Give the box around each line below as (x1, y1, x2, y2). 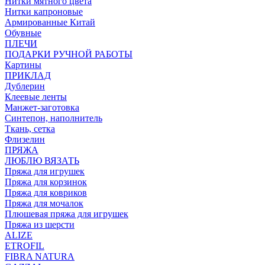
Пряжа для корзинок (5, 177, 87, 187)
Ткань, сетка (5, 124, 55, 134)
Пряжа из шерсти (5, 219, 75, 230)
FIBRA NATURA (5, 251, 75, 261)
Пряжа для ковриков (5, 188, 87, 198)
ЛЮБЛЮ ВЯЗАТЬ (5, 156, 79, 166)
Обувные (5, 28, 41, 38)
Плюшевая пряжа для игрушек (5, 209, 128, 219)
